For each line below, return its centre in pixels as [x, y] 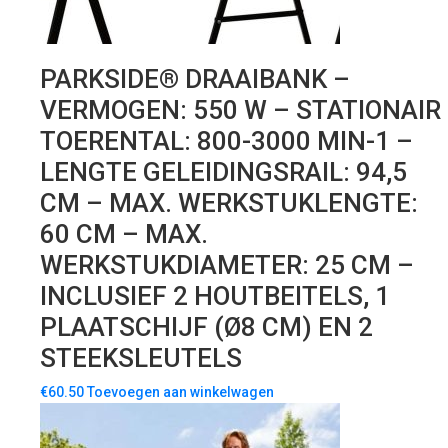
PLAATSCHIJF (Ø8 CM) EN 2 [206, 327]
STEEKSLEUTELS [141, 358]
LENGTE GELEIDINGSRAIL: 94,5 [223, 172]
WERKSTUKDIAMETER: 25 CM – [227, 265]
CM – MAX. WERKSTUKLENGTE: [229, 203]
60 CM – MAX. [124, 234]
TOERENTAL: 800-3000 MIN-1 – [226, 141]
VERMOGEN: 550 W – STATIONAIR [240, 110]
